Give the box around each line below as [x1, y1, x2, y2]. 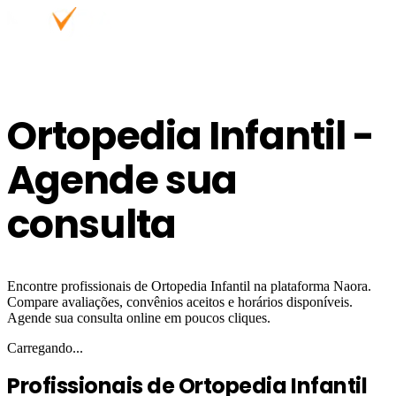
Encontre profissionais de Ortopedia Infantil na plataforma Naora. [7, 278, 371, 294]
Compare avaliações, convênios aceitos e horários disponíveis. [7, 294, 353, 310]
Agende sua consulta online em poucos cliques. [7, 310, 270, 326]
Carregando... [7, 340, 83, 356]
